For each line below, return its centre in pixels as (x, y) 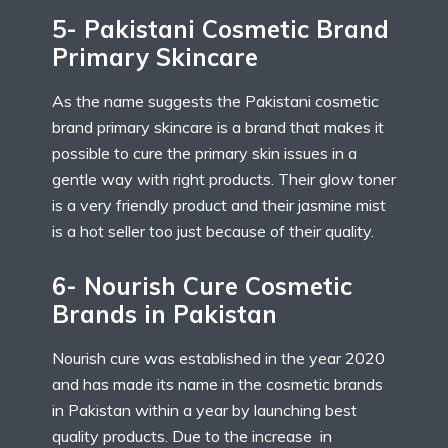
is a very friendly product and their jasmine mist (219, 204)
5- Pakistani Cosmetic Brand (220, 28)
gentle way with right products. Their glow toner (224, 178)
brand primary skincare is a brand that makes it (218, 126)
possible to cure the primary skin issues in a (204, 152)
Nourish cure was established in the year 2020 (218, 358)
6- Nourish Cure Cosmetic (202, 286)
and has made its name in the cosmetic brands (217, 384)
